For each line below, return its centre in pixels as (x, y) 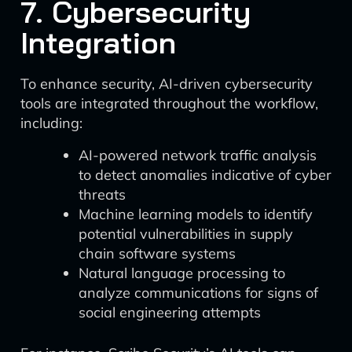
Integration (98, 42)
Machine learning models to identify (196, 214)
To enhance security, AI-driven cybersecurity (167, 84)
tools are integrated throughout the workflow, (169, 103)
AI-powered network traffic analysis (198, 155)
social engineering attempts (170, 312)
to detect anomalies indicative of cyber (205, 175)
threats (102, 194)
